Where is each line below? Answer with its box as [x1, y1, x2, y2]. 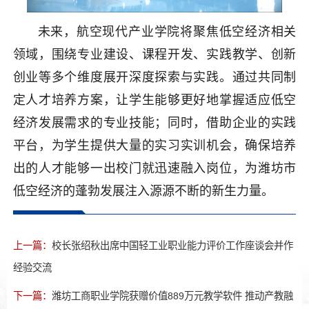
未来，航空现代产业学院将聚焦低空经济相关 [37, 24, 297, 39]
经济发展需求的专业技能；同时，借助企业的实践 [12, 115, 297, 130]
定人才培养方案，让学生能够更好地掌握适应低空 [12, 92, 297, 107]
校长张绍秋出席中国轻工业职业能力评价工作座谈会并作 [51, 239, 293, 251]
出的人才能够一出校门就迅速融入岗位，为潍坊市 [12, 161, 297, 175]
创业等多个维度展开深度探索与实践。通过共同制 [12, 70, 297, 84]
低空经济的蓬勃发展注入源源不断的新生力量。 [12, 183, 274, 198]
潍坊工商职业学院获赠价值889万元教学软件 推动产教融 [51, 290, 293, 302]
